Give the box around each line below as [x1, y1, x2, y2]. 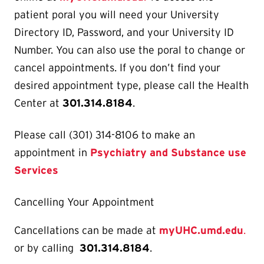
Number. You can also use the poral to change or [14, 44, 245, 57]
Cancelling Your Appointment [14, 196, 154, 209]
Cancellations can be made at [14, 225, 159, 237]
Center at [14, 97, 62, 110]
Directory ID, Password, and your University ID [14, 27, 234, 39]
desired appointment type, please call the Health [14, 80, 249, 92]
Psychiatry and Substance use [90, 147, 246, 159]
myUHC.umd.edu [159, 225, 243, 237]
